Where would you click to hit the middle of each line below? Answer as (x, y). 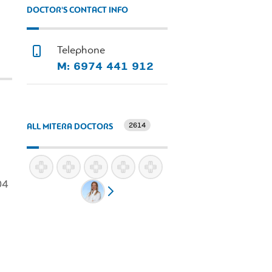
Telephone (81, 50)
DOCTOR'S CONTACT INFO (77, 10)
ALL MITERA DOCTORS (71, 127)
